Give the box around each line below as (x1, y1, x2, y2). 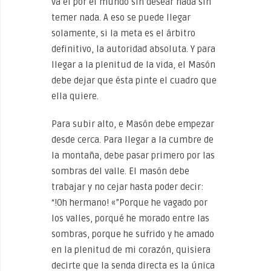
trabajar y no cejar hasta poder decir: (51, 181, 204, 192)
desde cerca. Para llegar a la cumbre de (51, 134, 214, 145)
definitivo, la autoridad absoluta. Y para (51, 44, 215, 54)
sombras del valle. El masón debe (51, 166, 189, 177)
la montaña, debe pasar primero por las (51, 150, 215, 161)
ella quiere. (51, 91, 99, 102)
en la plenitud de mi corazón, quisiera (51, 244, 211, 255)
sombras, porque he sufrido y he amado (51, 229, 214, 240)
